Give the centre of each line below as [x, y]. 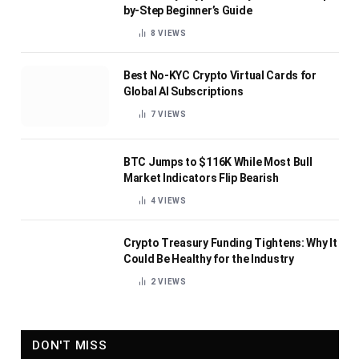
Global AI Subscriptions [184, 92]
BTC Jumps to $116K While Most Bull [218, 162]
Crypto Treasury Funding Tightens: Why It [230, 243]
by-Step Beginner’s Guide [188, 11]
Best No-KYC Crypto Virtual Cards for [220, 76]
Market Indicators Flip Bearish [201, 178]
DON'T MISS [70, 346]
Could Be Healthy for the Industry [209, 259]
